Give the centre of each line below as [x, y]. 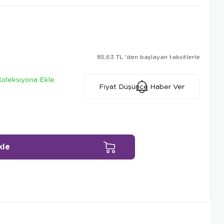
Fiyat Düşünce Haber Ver [142, 86]
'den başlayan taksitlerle [162, 56]
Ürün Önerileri [62, 189]
